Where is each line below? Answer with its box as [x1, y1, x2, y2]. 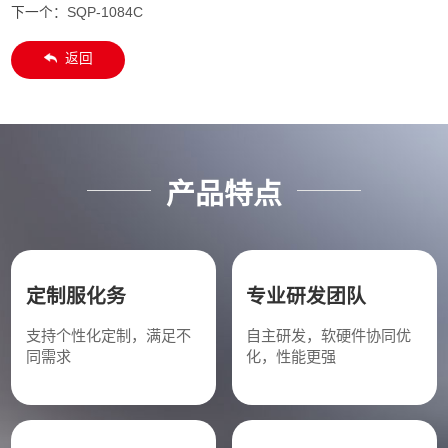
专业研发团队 [245, 285, 366, 308]
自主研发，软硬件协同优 [245, 326, 411, 344]
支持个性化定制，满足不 [25, 326, 191, 344]
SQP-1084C [67, 4, 144, 20]
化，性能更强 [245, 347, 336, 365]
